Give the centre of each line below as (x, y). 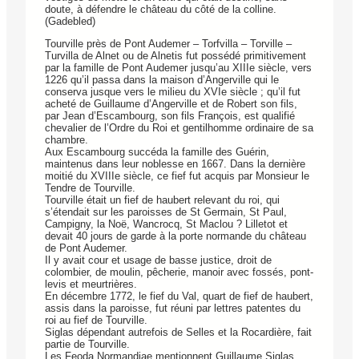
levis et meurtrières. (91, 284)
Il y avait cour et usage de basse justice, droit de (158, 260)
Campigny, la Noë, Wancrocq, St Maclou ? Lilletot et (166, 224)
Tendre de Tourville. (90, 188)
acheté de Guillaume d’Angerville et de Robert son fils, (171, 104)
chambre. (67, 140)
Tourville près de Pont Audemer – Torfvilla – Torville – (168, 44)
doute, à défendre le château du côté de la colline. (161, 9)
